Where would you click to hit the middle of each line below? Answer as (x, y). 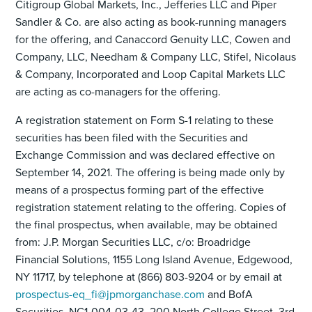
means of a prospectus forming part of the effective (140, 189)
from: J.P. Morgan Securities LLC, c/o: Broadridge (133, 242)
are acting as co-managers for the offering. (118, 91)
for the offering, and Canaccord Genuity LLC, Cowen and (153, 39)
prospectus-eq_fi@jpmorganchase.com (110, 294)
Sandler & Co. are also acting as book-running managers (151, 22)
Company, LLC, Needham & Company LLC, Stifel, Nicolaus (156, 56)
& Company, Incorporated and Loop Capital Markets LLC (151, 74)
